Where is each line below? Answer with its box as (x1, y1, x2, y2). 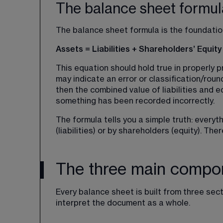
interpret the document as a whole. (56, 199, 190, 207)
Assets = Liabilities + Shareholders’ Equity (56, 45, 222, 53)
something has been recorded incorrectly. (56, 97, 215, 105)
